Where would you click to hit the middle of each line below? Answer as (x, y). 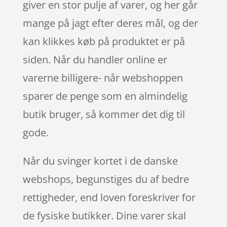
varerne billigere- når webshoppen (103, 78)
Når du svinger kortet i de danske (100, 161)
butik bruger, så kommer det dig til (104, 114)
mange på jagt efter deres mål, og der (110, 23)
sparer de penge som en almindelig (105, 96)
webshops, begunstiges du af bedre (106, 179)
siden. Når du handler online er (95, 59)
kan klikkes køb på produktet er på (104, 41)
